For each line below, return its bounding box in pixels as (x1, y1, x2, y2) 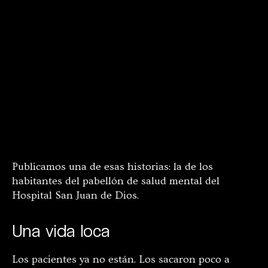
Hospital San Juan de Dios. (12, 188, 139, 202)
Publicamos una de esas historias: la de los (12, 160, 213, 173)
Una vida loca (12, 220, 110, 240)
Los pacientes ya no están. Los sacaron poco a (12, 252, 230, 266)
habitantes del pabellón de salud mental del (12, 174, 220, 187)
